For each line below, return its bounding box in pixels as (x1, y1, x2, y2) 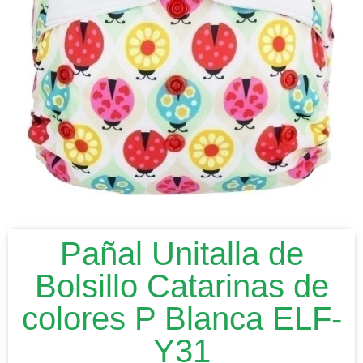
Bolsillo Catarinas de (34, 267, 329, 304)
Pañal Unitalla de (59, 235, 304, 271)
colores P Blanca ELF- (21, 300, 342, 336)
